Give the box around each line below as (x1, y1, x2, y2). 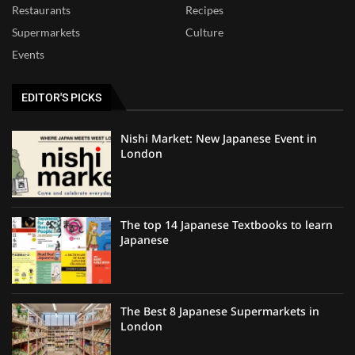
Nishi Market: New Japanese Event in (120, 131, 318, 147)
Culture (185, 25, 223, 40)
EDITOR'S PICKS (21, 91, 101, 105)
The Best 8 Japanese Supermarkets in (120, 303, 320, 319)
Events (12, 48, 44, 62)
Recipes (185, 3, 223, 17)
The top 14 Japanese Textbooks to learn (120, 216, 334, 232)
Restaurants (12, 3, 71, 17)
